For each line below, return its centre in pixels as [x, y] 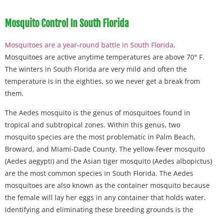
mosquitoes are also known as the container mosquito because [107, 185]
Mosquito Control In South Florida [67, 24]
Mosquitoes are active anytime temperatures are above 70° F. [105, 57]
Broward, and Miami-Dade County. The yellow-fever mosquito [105, 149]
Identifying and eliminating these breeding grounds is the [99, 209]
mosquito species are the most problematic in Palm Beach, [100, 137]
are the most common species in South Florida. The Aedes [99, 173]
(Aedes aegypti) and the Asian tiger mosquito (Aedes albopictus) [108, 161]
